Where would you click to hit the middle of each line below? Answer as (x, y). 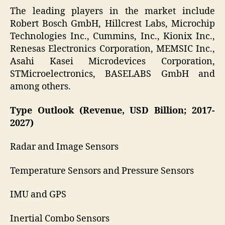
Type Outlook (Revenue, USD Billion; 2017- (113, 110)
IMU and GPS (38, 195)
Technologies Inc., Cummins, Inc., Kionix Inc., (113, 37)
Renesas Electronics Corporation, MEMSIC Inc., (113, 49)
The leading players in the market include (113, 12)
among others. (40, 87)
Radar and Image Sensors (64, 147)
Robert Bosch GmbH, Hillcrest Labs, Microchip (113, 24)
